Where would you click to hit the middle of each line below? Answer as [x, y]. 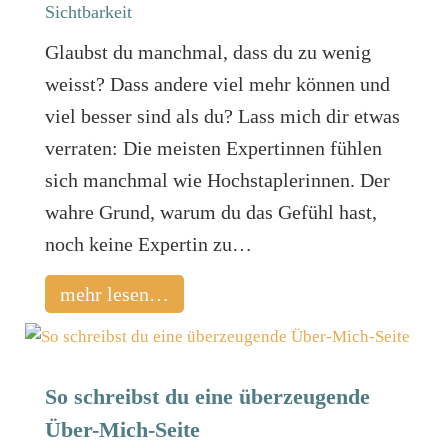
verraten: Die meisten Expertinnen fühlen [213, 148]
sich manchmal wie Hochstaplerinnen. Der [217, 180]
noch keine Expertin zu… [148, 244]
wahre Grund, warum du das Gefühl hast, [210, 212]
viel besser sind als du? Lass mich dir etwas [222, 116]
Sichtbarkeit [88, 12]
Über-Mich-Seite [122, 429]
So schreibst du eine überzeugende [207, 396]
